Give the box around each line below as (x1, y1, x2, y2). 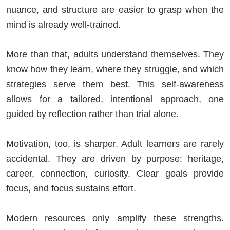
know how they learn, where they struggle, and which (6, 64, 224, 74)
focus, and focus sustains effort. (6, 183, 136, 194)
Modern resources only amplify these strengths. (6, 213, 224, 223)
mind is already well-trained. (6, 19, 121, 30)
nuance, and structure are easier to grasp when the (6, 4, 224, 15)
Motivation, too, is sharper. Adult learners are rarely (6, 138, 224, 149)
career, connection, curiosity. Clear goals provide (6, 168, 224, 179)
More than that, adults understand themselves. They (6, 49, 224, 60)
